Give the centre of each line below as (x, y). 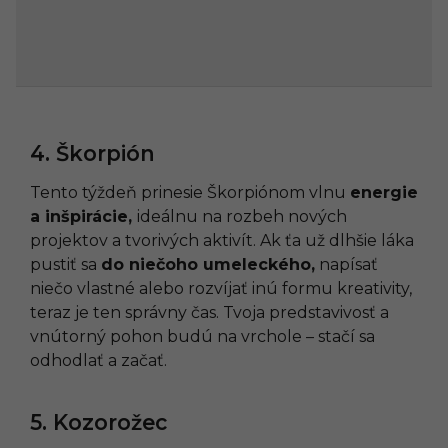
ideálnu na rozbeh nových (242, 216)
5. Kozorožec (98, 422)
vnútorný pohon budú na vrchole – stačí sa (202, 336)
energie (384, 192)
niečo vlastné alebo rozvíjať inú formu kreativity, (221, 288)
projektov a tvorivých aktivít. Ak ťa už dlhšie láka (222, 240)
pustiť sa (65, 264)
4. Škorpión (92, 153)
